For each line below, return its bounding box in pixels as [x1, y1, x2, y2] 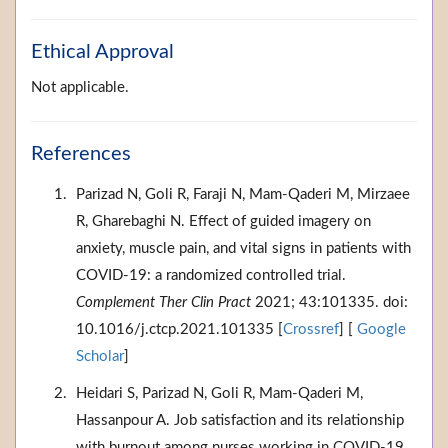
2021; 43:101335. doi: [251, 295, 408, 311]
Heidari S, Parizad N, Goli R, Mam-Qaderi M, [76, 386, 363, 402]
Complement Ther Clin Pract [76, 295, 251, 311]
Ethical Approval [31, 42, 174, 63]
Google [353, 322, 406, 338]
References [31, 144, 131, 165]
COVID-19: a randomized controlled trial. [76, 268, 346, 284]
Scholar [76, 349, 124, 365]
